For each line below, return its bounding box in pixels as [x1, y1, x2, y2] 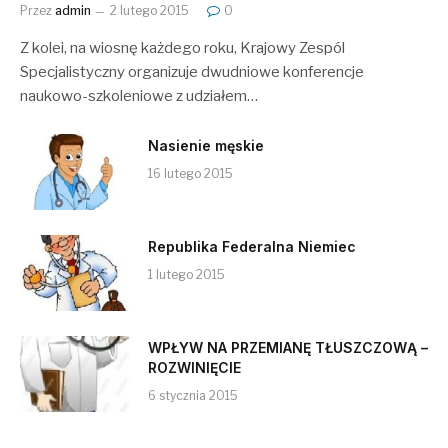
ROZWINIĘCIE [148, 359, 241, 377]
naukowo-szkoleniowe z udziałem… [20, 87, 258, 106]
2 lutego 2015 [110, 3, 189, 19]
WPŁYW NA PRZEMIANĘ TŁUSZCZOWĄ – [148, 339, 428, 357]
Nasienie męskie [148, 137, 264, 155]
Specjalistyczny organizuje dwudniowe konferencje [20, 63, 364, 82]
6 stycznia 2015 [148, 388, 238, 404]
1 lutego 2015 [148, 267, 225, 283]
